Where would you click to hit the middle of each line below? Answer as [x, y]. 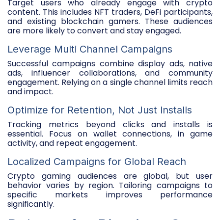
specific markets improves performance [110, 194]
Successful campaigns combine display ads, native [110, 63]
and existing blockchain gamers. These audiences [110, 21]
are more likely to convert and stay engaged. [94, 30]
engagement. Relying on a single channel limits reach [110, 82]
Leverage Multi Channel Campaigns [90, 49]
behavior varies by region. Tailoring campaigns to [110, 185]
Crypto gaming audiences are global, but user [110, 176]
